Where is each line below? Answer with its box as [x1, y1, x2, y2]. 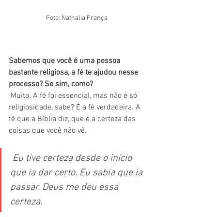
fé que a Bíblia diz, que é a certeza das [9, 114, 138, 124]
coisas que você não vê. [9, 125, 87, 136]
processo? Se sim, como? [9, 79, 93, 89]
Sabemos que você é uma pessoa [9, 56, 122, 66]
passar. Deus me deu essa [10, 181, 121, 193]
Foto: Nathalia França [46, 14, 109, 22]
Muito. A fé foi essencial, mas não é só [11, 91, 139, 101]
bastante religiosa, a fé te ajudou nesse [9, 67, 140, 77]
